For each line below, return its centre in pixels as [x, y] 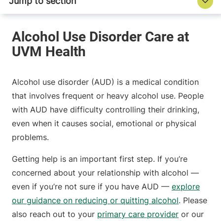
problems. [30, 137]
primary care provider [138, 214]
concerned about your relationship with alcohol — [105, 173]
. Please [193, 201]
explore [186, 187]
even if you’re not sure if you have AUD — [92, 187]
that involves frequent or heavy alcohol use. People [108, 96]
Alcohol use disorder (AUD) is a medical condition [105, 82]
